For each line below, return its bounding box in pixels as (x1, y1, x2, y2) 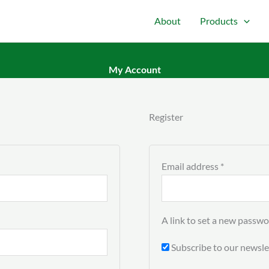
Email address (162, 160, 220, 172)
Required (223, 110, 261, 122)
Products (200, 15, 238, 26)
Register (149, 111, 183, 122)
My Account (108, 64, 161, 75)
